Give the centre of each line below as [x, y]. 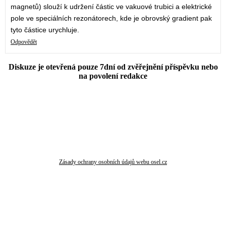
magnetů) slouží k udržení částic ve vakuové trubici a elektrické [111, 7]
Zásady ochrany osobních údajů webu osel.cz [113, 162]
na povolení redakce [113, 76]
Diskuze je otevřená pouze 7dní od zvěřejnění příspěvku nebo [113, 67]
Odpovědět [24, 42]
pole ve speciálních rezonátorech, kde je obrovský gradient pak [111, 18]
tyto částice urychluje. [45, 30]
